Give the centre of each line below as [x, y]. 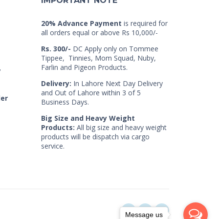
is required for [144, 23]
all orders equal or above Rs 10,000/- [99, 33]
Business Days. [65, 102]
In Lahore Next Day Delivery [117, 83]
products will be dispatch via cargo [95, 137]
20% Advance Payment [81, 23]
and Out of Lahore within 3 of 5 [91, 93]
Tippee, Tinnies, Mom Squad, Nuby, [98, 58]
